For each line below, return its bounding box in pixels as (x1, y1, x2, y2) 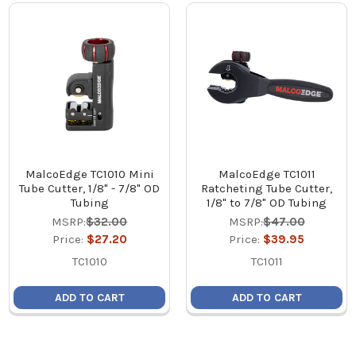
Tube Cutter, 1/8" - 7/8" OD (19, 180, 161, 195)
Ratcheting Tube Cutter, (201, 180, 333, 195)
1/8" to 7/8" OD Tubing (207, 195, 327, 210)
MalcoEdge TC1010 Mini (25, 166, 154, 181)
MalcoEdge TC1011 (218, 166, 315, 181)
